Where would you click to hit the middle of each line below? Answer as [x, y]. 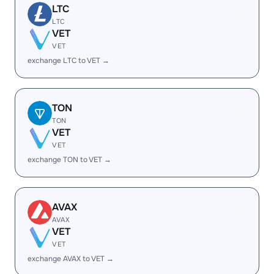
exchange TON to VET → [69, 160]
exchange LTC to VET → [68, 61]
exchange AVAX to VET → [71, 259]
